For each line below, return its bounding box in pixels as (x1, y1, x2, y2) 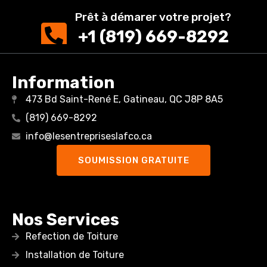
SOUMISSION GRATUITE (77, 154, 190, 166)
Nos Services (12, 209, 119, 229)
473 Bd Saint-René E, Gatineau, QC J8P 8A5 (25, 93, 223, 105)
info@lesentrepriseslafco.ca (25, 130, 152, 142)
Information (12, 72, 114, 92)
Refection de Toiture (25, 230, 118, 242)
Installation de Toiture (25, 249, 124, 260)
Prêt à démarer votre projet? (75, 10, 232, 24)
